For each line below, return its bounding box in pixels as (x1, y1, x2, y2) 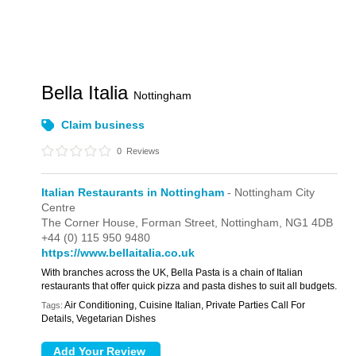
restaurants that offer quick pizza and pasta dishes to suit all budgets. (41, 281, 338, 292)
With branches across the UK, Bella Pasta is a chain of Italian (41, 267, 304, 278)
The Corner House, (41, 216, 142, 229)
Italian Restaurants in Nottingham (41, 186, 225, 199)
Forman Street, (141, 216, 222, 229)
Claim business (61, 118, 145, 131)
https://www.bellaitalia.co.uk (41, 246, 195, 259)
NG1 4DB (285, 216, 334, 229)
